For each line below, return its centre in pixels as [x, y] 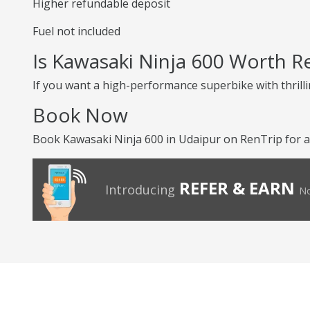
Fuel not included [76, 31]
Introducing [140, 190]
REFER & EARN [237, 188]
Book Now [80, 115]
